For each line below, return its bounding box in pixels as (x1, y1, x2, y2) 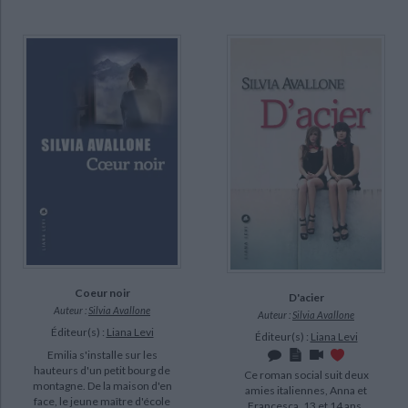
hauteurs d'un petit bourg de (34, 363, 170, 378)
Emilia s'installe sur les (46, 348, 158, 362)
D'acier (288, 291, 324, 305)
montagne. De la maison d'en (32, 379, 172, 393)
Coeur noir (74, 286, 130, 301)
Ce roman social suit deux (243, 368, 369, 382)
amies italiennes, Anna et (245, 383, 367, 398)
